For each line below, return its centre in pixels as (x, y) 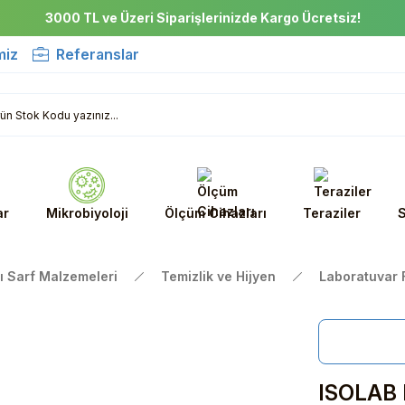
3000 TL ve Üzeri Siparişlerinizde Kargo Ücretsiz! (202, 18)
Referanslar (98, 54)
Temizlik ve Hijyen (218, 276)
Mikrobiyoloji (87, 213)
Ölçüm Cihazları (215, 213)
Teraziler (332, 213)
